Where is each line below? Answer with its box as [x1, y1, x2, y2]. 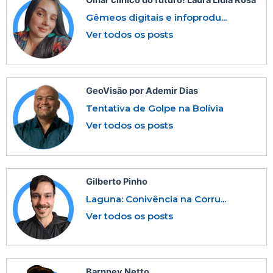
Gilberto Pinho [86, 175, 147, 187]
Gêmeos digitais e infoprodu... [86, 11, 227, 23]
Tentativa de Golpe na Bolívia [86, 102, 224, 115]
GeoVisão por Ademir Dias [86, 85, 198, 97]
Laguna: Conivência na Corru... [86, 193, 226, 205]
